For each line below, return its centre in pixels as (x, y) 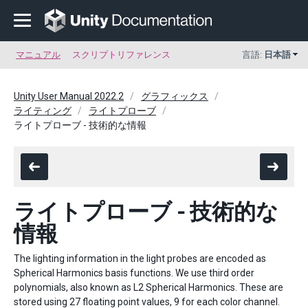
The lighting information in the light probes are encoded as (140, 258)
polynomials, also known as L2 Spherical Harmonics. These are (148, 287)
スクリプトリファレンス (121, 55)
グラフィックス (175, 96)
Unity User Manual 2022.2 (69, 96)
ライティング (43, 111)
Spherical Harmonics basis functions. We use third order (134, 273)
